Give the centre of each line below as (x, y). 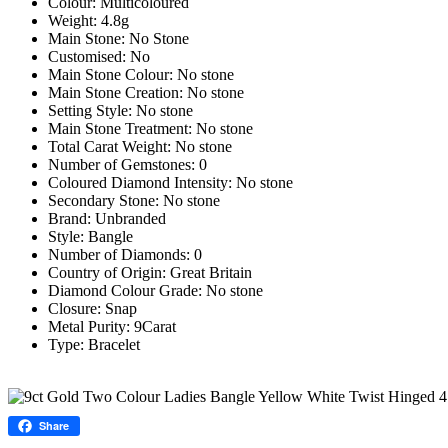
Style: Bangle (90, 236)
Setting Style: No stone (120, 110)
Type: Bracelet (94, 344)
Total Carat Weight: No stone (140, 146)
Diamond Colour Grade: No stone (155, 290)
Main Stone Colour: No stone (141, 74)
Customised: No (99, 56)
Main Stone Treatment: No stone (150, 128)
